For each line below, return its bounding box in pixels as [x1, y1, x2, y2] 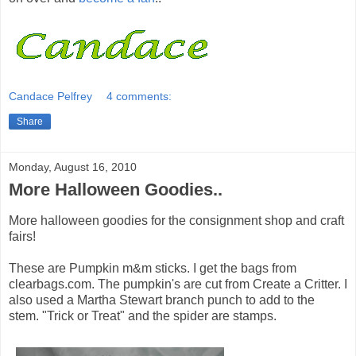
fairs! [9, 230, 36, 244]
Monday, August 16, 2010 [9, 161, 137, 174]
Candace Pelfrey [9, 90, 92, 103]
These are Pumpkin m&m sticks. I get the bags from [9, 261, 296, 276]
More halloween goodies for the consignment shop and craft [9, 214, 344, 228]
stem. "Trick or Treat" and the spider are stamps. [9, 309, 277, 323]
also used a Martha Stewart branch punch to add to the [9, 293, 315, 308]
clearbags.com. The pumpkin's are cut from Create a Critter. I [9, 277, 347, 292]
